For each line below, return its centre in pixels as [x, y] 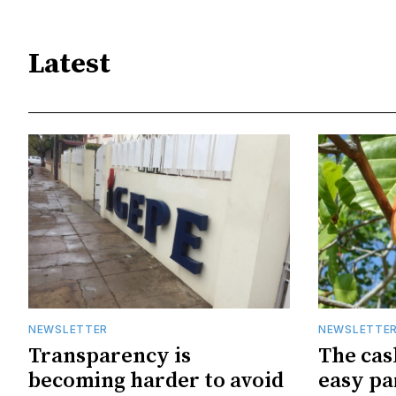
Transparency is [110, 357]
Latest [69, 64]
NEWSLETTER [68, 330]
